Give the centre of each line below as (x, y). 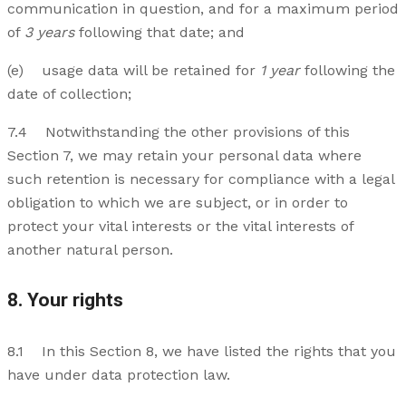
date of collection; (69, 94)
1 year (280, 71)
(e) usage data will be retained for (134, 71)
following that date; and (159, 33)
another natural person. (90, 250)
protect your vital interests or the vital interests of (180, 227)
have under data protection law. (119, 375)
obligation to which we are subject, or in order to (178, 203)
